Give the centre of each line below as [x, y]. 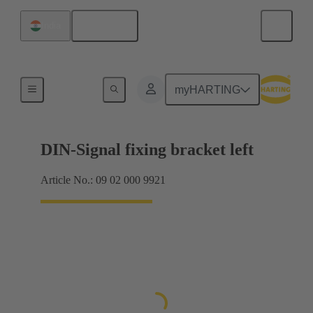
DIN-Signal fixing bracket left [147, 150]
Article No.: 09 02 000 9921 [103, 180]
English [110, 26]
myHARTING [208, 89]
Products [72, 87]
